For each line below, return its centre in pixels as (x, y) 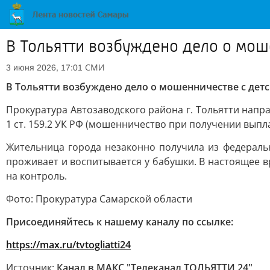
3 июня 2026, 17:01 (44, 67)
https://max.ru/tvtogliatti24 (68, 245)
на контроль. (36, 176)
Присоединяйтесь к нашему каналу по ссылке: (120, 222)
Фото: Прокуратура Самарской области (99, 199)
